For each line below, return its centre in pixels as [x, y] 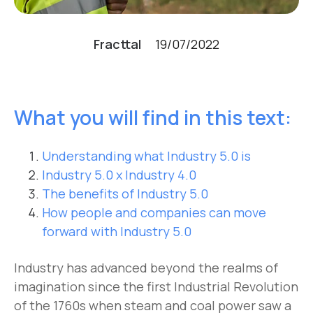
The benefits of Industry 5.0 [125, 194]
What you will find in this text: [153, 118]
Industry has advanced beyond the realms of [146, 268]
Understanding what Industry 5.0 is [146, 156]
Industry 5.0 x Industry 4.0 [119, 175]
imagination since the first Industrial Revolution [156, 287]
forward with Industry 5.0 [117, 232]
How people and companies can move [154, 213]
